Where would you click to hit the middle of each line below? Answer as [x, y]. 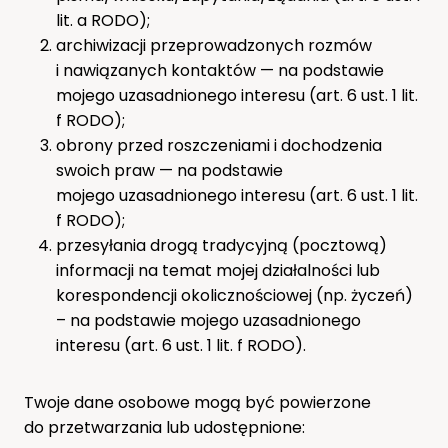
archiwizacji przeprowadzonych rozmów [214, 45]
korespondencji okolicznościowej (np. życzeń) [234, 295]
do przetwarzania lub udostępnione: [164, 427]
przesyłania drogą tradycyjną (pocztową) [221, 245]
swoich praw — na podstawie [169, 170]
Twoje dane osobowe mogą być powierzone [197, 402]
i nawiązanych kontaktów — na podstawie [220, 70]
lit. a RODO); [103, 20]
